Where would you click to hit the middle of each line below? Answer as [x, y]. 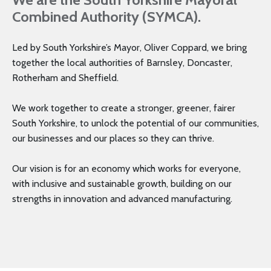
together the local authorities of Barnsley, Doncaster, [122, 63]
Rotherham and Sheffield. [65, 78]
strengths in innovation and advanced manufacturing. [122, 199]
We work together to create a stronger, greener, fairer [124, 108]
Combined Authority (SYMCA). [106, 17]
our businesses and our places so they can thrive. [113, 139]
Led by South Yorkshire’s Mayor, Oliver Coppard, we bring [129, 48]
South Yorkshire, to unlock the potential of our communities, [135, 123]
